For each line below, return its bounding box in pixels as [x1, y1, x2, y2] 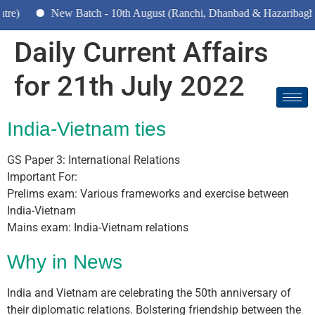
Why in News [7, 251, 122, 273]
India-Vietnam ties [7, 118, 166, 140]
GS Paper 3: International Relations [7, 153, 180, 167]
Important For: [7, 170, 77, 184]
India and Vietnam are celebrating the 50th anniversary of [7, 286, 291, 300]
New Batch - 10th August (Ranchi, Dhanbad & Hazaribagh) [20, 7, 288, 19]
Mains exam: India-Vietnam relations [7, 221, 188, 234]
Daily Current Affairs [14, 36, 269, 69]
